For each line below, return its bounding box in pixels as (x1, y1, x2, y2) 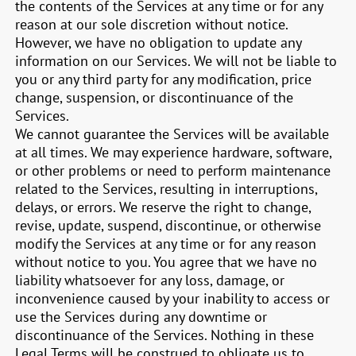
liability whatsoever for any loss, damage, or (15, 271, 285, 289)
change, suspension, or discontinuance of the (15, 88, 294, 106)
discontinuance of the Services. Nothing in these (15, 326, 315, 344)
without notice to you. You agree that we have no (15, 253, 318, 271)
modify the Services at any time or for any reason (15, 234, 317, 253)
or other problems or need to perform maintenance (15, 161, 331, 180)
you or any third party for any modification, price (15, 70, 312, 88)
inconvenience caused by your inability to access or (15, 289, 331, 308)
